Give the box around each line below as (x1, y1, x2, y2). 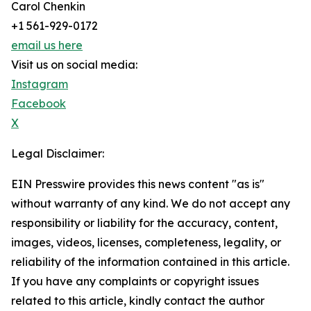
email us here (11, 38, 83, 53)
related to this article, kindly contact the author (11, 294, 264, 308)
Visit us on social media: (11, 58, 137, 72)
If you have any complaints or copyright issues (11, 274, 259, 289)
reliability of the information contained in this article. (11, 255, 289, 269)
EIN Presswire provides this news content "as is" (11, 177, 264, 192)
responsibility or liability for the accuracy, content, (11, 216, 278, 230)
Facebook (11, 96, 66, 111)
